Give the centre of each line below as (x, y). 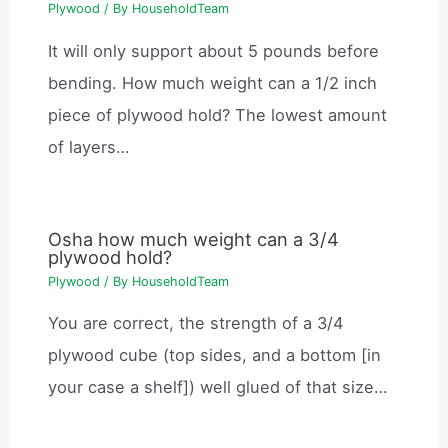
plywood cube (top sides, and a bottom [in (215, 355)
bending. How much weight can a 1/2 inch (213, 82)
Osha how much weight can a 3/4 (194, 239)
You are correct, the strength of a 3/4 (196, 323)
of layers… (89, 146)
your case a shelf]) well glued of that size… (218, 387)
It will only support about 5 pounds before (214, 50)
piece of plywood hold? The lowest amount (218, 114)
